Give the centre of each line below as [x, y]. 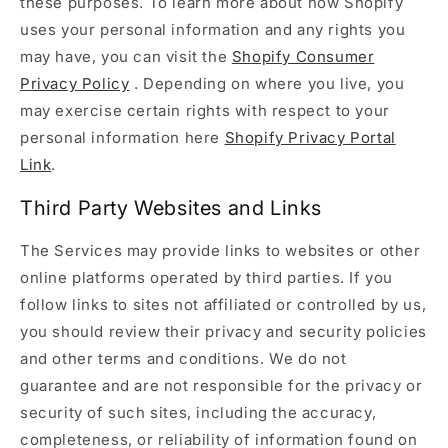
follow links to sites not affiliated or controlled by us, [223, 305]
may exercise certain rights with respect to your [205, 111]
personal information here [122, 138]
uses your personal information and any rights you [213, 30]
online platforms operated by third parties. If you [207, 278]
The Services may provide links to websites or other [220, 251]
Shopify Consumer [303, 57]
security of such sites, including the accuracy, [198, 413]
